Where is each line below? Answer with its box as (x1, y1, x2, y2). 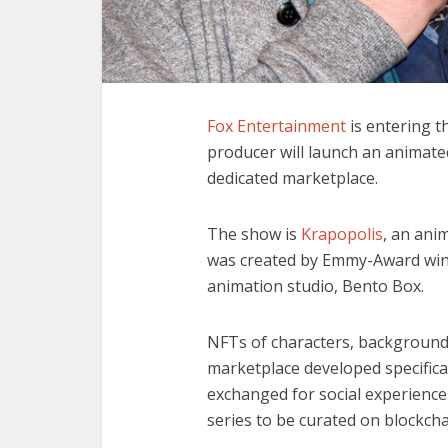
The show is (207, 223, 301, 246)
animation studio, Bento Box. (207, 275, 428, 298)
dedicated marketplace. (207, 167, 382, 190)
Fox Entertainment (207, 115, 346, 138)
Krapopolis (301, 223, 383, 246)
